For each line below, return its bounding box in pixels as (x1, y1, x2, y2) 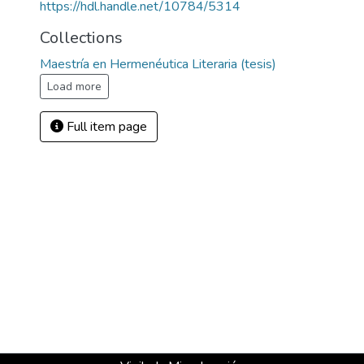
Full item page (63, 118, 147, 136)
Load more (47, 79, 102, 94)
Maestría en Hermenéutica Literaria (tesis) (40, 55, 276, 73)
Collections (40, 27, 123, 49)
